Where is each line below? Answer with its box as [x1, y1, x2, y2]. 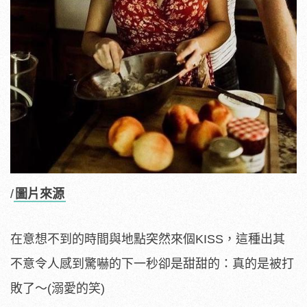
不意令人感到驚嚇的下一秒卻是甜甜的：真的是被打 [10, 256, 294, 271]
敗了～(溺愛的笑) [10, 281, 105, 295]
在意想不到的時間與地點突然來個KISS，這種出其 [10, 232, 285, 246]
